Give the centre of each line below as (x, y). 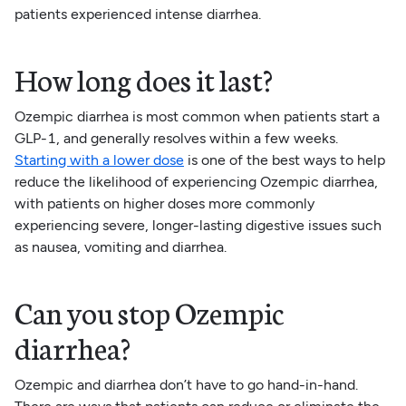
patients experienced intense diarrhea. (137, 14)
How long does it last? (143, 78)
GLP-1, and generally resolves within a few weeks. (176, 138)
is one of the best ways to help (284, 159)
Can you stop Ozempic (149, 311)
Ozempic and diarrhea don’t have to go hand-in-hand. (186, 384)
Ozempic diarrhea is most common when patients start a (197, 116)
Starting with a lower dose (99, 159)
